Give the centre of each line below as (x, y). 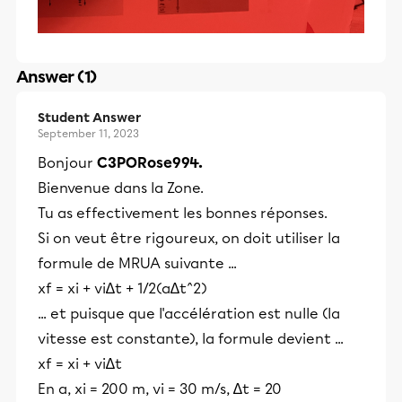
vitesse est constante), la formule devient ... (191, 339)
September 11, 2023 (88, 134)
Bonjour (67, 163)
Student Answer (89, 118)
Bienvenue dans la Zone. (121, 188)
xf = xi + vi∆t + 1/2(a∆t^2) (122, 289)
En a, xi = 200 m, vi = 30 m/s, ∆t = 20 (160, 389)
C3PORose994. (150, 163)
